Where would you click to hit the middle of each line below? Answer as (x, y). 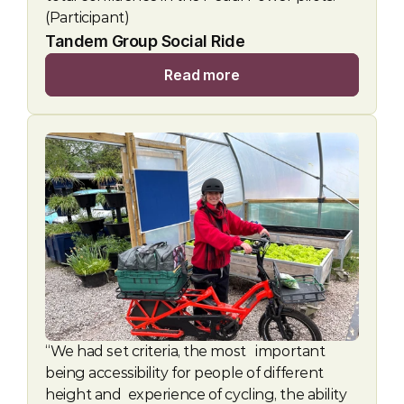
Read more (202, 75)
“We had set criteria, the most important (185, 351)
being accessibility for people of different (184, 373)
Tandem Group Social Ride (147, 41)
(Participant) (87, 18)
